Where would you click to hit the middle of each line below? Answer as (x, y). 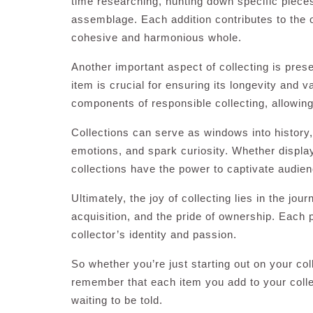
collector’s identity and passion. (154, 234)
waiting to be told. (117, 300)
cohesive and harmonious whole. (156, 37)
